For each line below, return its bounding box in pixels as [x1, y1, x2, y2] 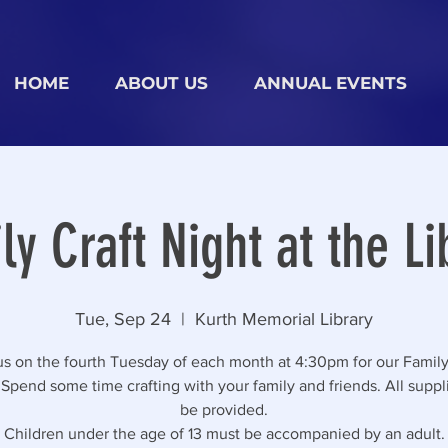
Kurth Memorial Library [195, 309, 373, 329]
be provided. [180, 401, 268, 418]
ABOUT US [115, 73, 208, 93]
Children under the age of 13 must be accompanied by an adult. [3, 425, 445, 442]
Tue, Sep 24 [75, 309, 171, 329]
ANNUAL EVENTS [254, 73, 407, 93]
